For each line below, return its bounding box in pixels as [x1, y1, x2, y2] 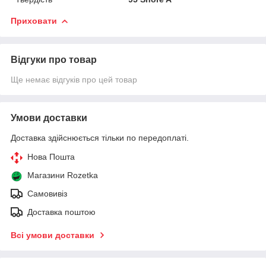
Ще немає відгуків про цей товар [11, 74, 137, 84]
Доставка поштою [27, 207, 96, 217]
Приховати [11, 15, 57, 26]
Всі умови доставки [11, 230, 94, 240]
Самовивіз [27, 188, 67, 198]
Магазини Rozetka [27, 170, 98, 180]
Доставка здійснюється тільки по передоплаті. [11, 132, 189, 142]
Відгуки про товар [11, 54, 97, 65]
